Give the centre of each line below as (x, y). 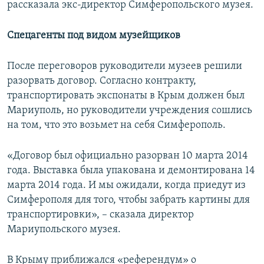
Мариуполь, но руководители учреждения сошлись (130, 111)
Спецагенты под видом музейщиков (94, 36)
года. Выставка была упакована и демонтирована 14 (131, 171)
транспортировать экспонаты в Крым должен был (126, 96)
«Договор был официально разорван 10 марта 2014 (128, 156)
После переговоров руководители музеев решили (125, 67)
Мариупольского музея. (64, 230)
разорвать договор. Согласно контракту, (102, 81)
